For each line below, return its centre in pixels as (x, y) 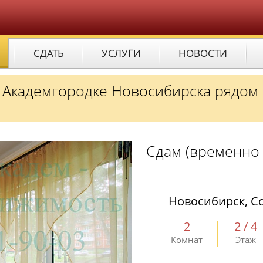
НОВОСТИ (203, 53)
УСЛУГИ (121, 53)
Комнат (187, 240)
